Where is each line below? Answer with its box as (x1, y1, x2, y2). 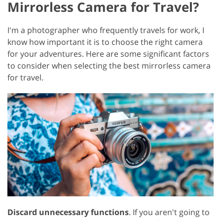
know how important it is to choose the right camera (7, 36, 203, 47)
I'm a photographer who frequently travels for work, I (7, 24, 204, 36)
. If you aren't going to (129, 206, 210, 218)
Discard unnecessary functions (7, 206, 129, 218)
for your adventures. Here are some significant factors (7, 48, 209, 59)
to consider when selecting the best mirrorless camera (7, 60, 211, 71)
